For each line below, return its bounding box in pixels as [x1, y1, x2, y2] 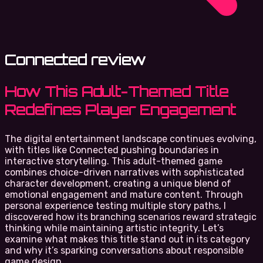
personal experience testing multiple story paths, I [5, 200, 226, 211]
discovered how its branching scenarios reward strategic [5, 211, 257, 222]
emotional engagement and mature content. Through [5, 188, 243, 200]
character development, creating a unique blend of [5, 177, 231, 189]
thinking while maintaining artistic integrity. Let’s [5, 222, 224, 234]
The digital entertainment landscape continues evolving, [5, 133, 257, 144]
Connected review [5, 50, 146, 69]
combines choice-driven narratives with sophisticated [5, 166, 244, 178]
